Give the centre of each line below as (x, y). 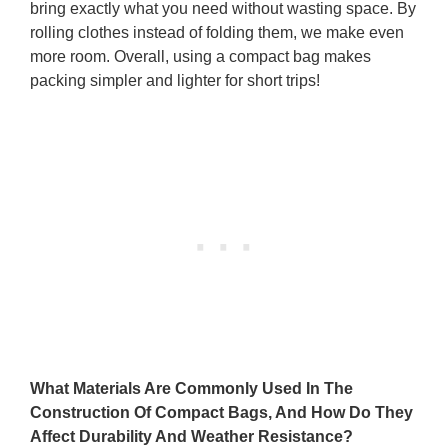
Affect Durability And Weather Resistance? (191, 437)
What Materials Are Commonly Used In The (191, 389)
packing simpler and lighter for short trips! (175, 81)
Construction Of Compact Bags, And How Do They (221, 413)
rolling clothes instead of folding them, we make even (217, 33)
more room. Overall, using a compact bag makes (200, 57)
